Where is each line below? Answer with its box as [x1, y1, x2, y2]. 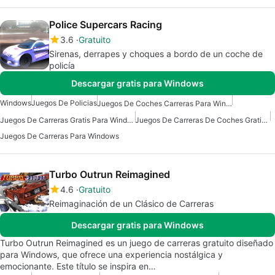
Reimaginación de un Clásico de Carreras [49, 198, 214, 209]
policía [49, 60, 75, 71]
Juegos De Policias [31, 98, 97, 108]
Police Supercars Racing [49, 18, 162, 31]
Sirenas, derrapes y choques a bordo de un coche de [49, 48, 263, 60]
